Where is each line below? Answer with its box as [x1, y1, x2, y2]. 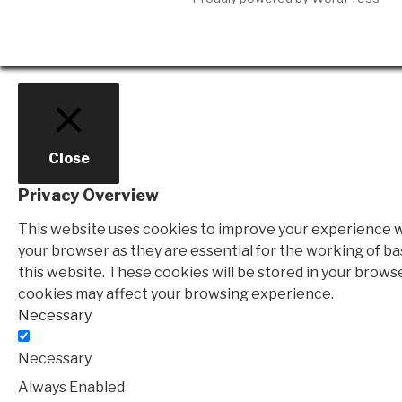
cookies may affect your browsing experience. [18, 284, 334, 302]
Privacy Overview [18, 186, 159, 205]
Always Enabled [18, 378, 125, 396]
